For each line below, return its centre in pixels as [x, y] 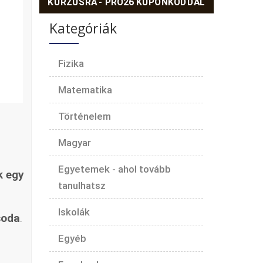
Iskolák [74, 212]
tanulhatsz [82, 185]
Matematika [85, 90]
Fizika [71, 63]
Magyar [74, 142]
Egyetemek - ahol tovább [114, 169]
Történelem [84, 116]
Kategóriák [83, 28]
